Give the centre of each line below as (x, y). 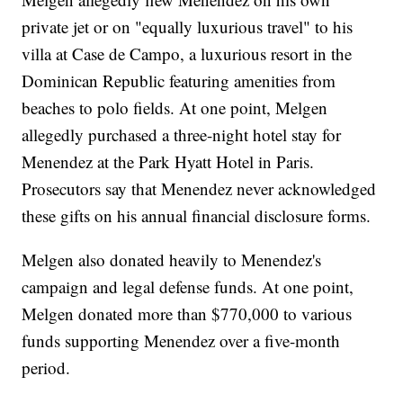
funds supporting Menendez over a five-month (181, 341)
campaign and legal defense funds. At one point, (188, 287)
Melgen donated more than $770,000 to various (187, 314)
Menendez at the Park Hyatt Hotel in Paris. (168, 162)
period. (46, 368)
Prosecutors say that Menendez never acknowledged (199, 189)
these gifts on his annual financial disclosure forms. (197, 216)
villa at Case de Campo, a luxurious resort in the (187, 54)
